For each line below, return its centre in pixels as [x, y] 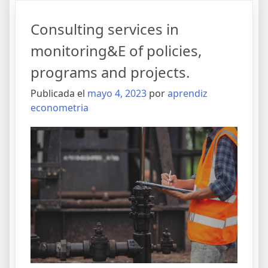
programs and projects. [110, 72]
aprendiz [188, 94]
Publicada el [59, 94]
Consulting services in [105, 29]
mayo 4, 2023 [117, 94]
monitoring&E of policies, [116, 51]
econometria [60, 108]
